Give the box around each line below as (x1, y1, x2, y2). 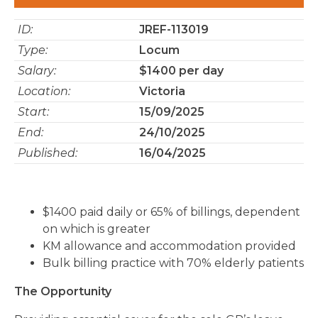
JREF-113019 (139, 23, 209, 36)
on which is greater (43, 222, 150, 236)
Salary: (18, 64, 56, 77)
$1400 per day (139, 64, 224, 77)
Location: (18, 84, 70, 98)
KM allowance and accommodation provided (43, 239, 296, 253)
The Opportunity (14, 285, 111, 298)
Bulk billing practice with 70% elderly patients (43, 256, 304, 270)
